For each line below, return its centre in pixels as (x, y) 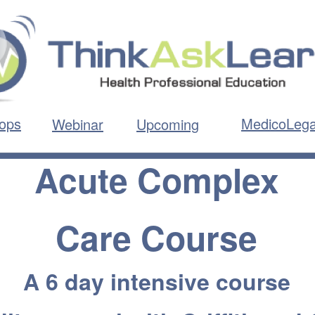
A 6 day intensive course (156, 281)
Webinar (78, 124)
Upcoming (168, 124)
